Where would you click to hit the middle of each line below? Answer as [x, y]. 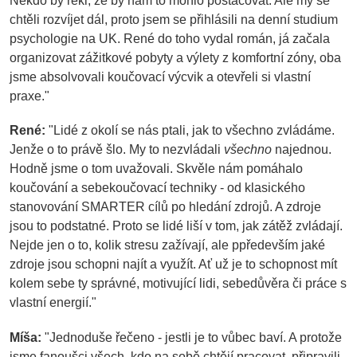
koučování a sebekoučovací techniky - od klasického [157, 188]
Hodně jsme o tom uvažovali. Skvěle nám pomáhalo [156, 169]
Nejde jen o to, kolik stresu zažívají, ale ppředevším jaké [167, 245]
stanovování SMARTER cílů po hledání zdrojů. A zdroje [165, 207]
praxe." [29, 95]
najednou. [302, 149]
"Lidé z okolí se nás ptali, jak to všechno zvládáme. [190, 130]
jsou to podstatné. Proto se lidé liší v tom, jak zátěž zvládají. [176, 226]
